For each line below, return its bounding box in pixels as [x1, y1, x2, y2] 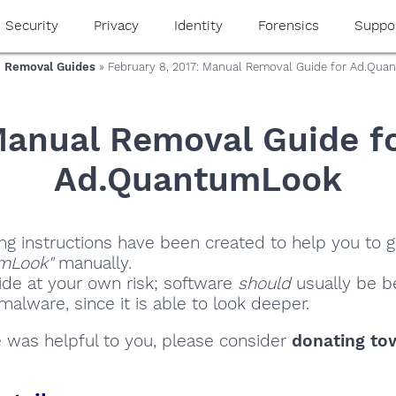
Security [4, 18, 58, 34]
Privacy [93, 18, 139, 34]
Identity [173, 18, 223, 34]
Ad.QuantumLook [54, 158, 342, 199]
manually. [53, 253, 132, 274]
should [238, 273, 291, 294]
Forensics [257, 18, 319, 34]
